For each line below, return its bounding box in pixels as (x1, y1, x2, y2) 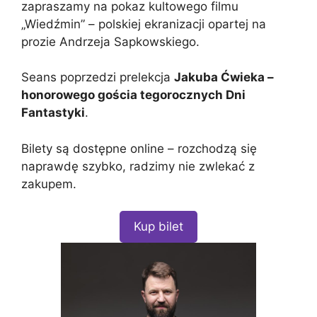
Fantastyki (21, 105, 85, 120)
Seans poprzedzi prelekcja (21, 70, 174, 85)
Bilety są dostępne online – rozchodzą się (21, 141, 257, 156)
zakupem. (21, 176, 76, 191)
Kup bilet (134, 219, 183, 234)
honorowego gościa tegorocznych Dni (21, 88, 246, 103)
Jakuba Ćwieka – (174, 70, 274, 85)
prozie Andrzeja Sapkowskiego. (21, 34, 200, 49)
